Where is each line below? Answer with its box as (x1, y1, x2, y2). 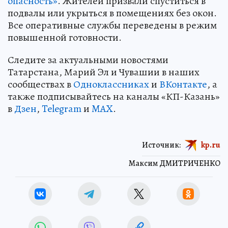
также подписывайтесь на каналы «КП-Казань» (8, 90, 220, 104)
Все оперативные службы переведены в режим (8, 18, 217, 33)
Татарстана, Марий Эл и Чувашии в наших (8, 65, 199, 79)
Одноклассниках (73, 77, 149, 92)
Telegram (42, 102, 81, 116)
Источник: (142, 139, 181, 151)
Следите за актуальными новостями (8, 53, 168, 67)
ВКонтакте (159, 77, 207, 92)
